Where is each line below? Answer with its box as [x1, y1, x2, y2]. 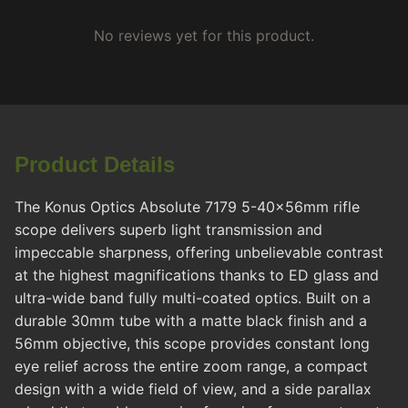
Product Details [15, 152, 175, 178]
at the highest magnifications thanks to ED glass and [15, 266, 379, 285]
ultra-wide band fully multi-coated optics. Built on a [15, 289, 371, 308]
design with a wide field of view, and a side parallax [15, 380, 372, 399]
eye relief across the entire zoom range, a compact [15, 357, 368, 376]
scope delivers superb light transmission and [15, 220, 322, 240]
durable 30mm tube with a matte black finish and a [15, 311, 367, 331]
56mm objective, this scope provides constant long [15, 334, 370, 353]
